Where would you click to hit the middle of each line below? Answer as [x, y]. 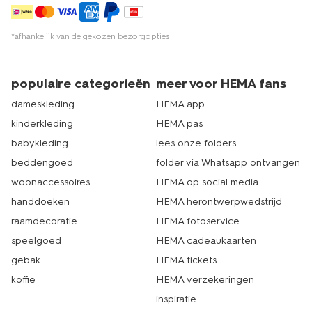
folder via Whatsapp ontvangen [228, 163]
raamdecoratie [44, 221]
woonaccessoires [50, 182]
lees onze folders [196, 143]
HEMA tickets [186, 260]
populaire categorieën [81, 84]
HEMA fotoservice [198, 221]
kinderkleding [42, 124]
